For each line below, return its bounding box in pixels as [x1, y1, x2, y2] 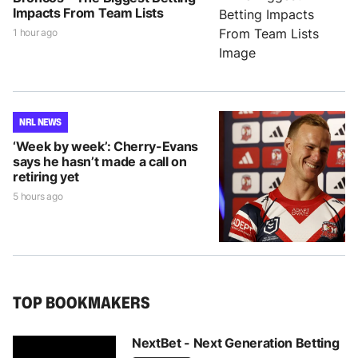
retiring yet [13, 169, 80, 185]
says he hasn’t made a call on [13, 153, 187, 170]
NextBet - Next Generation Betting [132, 335, 340, 352]
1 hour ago [13, 26, 58, 39]
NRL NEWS [19, 115, 62, 129]
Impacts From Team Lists [13, 5, 164, 22]
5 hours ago [13, 190, 63, 203]
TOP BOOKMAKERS [13, 291, 150, 314]
